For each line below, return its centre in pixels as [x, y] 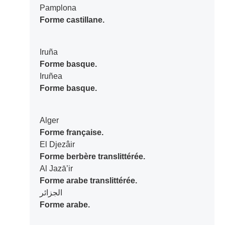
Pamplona [58, 8]
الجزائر [51, 193]
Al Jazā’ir [56, 169]
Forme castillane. [72, 20]
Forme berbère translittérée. [92, 157]
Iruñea [51, 76]
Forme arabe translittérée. [88, 181]
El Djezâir [57, 145]
